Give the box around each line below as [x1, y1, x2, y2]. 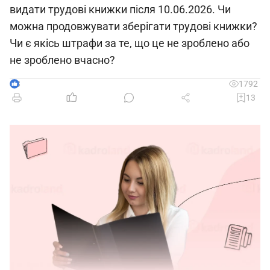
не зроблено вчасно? [10, 54, 115, 66]
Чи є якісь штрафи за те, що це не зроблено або [10, 37, 250, 49]
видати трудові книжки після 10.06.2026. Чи [10, 3, 231, 16]
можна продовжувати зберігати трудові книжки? [10, 20, 257, 33]
